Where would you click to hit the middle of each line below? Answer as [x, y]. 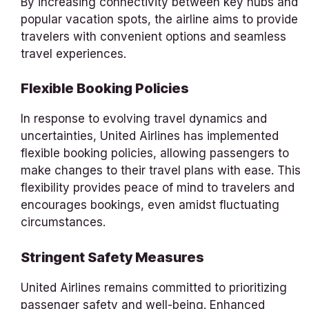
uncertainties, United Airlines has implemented [150, 136]
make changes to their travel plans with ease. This [161, 171]
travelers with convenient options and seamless [153, 36]
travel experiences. [73, 53]
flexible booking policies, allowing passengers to [155, 153]
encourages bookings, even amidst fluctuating [150, 205]
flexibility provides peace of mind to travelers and [158, 188]
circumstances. [63, 222]
